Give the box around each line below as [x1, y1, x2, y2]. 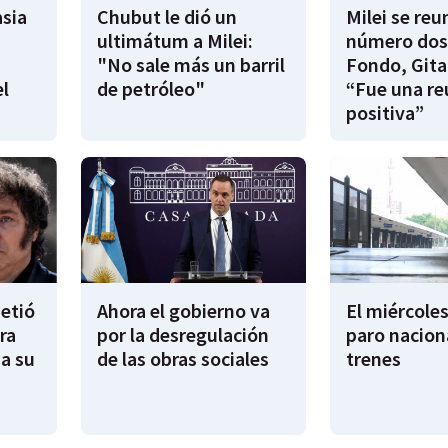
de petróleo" [97, 76, 205, 101]
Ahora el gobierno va [97, 298, 270, 324]
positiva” [345, 100, 424, 125]
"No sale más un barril [97, 52, 285, 77]
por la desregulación [97, 322, 269, 348]
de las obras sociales [97, 346, 269, 372]
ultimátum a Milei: [97, 28, 253, 53]
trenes [345, 346, 401, 372]
